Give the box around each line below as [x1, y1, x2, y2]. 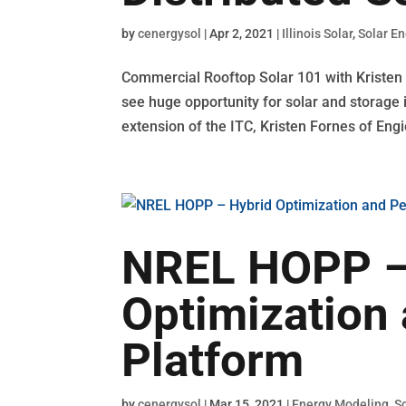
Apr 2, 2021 [209, 25, 275, 41]
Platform [121, 333, 304, 387]
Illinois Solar [282, 25, 353, 41]
